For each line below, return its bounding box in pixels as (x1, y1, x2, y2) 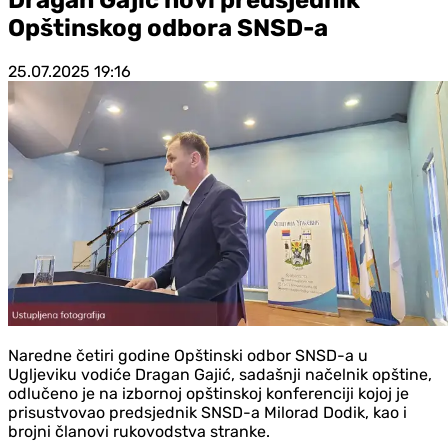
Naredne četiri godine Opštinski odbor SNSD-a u (8, 345, 368, 365)
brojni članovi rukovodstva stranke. (8, 421, 270, 441)
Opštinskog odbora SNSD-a (8, 13, 328, 42)
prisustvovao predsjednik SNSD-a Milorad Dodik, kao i (8, 402, 407, 422)
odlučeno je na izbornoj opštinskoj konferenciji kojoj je (8, 383, 409, 403)
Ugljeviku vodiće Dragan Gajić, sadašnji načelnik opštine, (8, 364, 432, 384)
